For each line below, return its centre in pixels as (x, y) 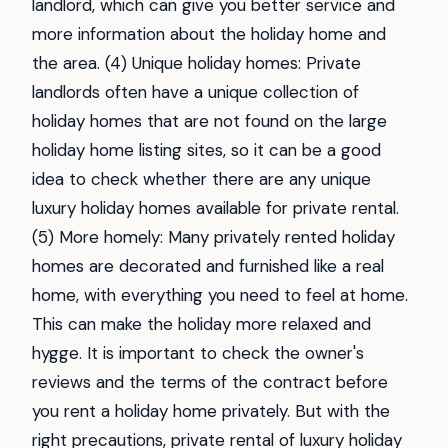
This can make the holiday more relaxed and (201, 323)
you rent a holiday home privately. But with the (211, 410)
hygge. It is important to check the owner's (198, 352)
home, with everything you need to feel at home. (220, 294)
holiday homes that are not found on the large (209, 120)
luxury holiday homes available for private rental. (215, 207)
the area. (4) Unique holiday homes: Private (196, 62)
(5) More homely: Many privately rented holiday (213, 236)
